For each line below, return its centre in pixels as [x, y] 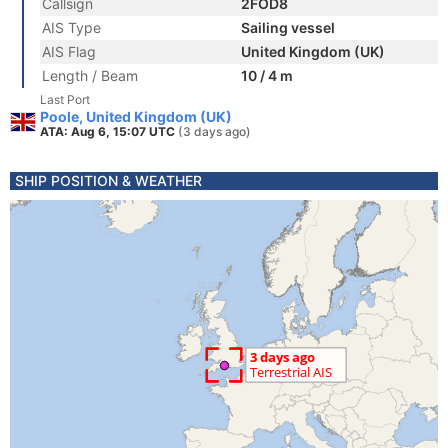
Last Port [65, 99]
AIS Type [71, 27]
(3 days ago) [214, 131]
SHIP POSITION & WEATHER [108, 180]
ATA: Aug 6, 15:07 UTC [109, 131]
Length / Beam [90, 75]
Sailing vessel [288, 27]
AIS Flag [69, 51]
